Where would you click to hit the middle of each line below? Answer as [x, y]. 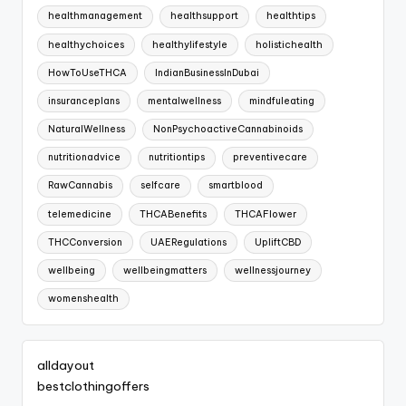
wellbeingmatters [164, 270]
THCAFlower [265, 214]
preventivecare [270, 158]
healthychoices [87, 44]
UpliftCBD [277, 242]
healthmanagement [96, 16]
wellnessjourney [272, 270]
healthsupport [204, 16]
